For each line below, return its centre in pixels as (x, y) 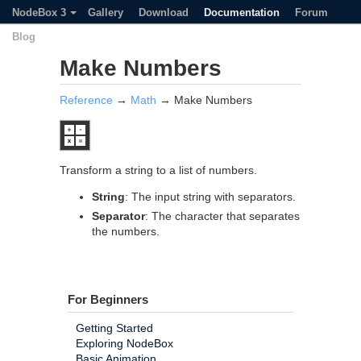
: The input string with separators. (210, 197)
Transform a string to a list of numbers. (158, 170)
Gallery (106, 12)
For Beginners (108, 299)
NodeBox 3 (39, 12)
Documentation (242, 12)
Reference (86, 100)
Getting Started (114, 328)
